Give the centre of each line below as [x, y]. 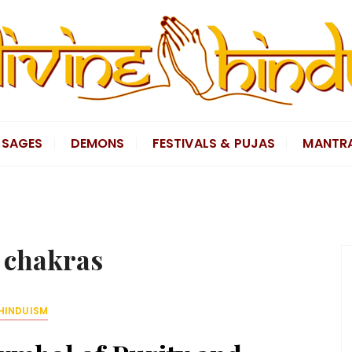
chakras [53, 259]
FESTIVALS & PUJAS [214, 143]
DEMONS [97, 143]
